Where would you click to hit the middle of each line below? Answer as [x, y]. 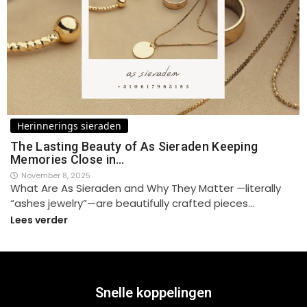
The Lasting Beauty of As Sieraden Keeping [134, 146]
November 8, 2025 [56, 175]
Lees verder [39, 220]
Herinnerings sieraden [69, 125]
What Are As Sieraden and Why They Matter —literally [146, 188]
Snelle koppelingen [153, 292]
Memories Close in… [67, 159]
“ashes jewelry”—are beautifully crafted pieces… [132, 203]
